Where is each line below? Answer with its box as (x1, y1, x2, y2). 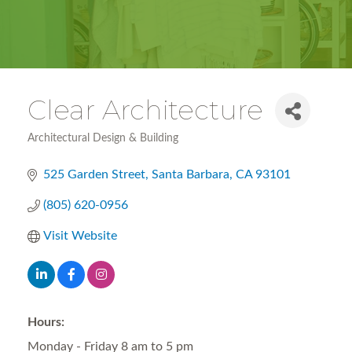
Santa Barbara (152, 168, 229, 181)
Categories (27, 142, 81, 155)
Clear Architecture (27, 93, 263, 126)
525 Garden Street (43, 168, 145, 181)
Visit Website (43, 229, 117, 242)
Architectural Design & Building (27, 133, 178, 144)
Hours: (27, 316, 64, 328)
